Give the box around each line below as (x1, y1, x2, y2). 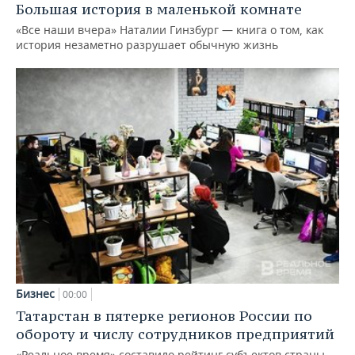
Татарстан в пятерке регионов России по (16, 307, 312, 326)
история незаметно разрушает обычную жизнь (16, 37, 278, 53)
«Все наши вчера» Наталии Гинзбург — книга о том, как (16, 22, 323, 38)
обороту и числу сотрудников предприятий (16, 325, 334, 344)
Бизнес (16, 286, 55, 302)
